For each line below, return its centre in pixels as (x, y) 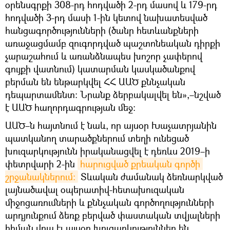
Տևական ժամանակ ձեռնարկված (150, 176)
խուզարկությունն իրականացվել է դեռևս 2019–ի (108, 151)
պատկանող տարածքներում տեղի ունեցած (97, 138)
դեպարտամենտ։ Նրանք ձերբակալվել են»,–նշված (113, 94)
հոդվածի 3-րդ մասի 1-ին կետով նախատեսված (106, 17)
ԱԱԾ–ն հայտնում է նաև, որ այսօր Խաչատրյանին (111, 125)
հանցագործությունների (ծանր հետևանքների (102, 30)
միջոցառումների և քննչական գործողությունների (110, 202)
